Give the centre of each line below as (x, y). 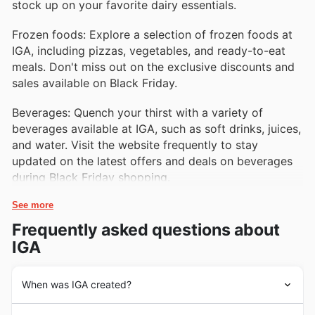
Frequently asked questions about (146, 230)
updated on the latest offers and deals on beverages (152, 161)
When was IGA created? (77, 285)
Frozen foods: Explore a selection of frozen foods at (152, 34)
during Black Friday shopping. (91, 178)
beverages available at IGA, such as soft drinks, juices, (156, 129)
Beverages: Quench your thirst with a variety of (137, 113)
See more (33, 205)
